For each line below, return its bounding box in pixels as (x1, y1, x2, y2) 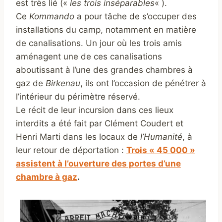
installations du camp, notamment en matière (16, 25, 196, 35)
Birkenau (46, 78, 80, 89)
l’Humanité (140, 132, 182, 142)
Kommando (29, 11, 74, 22)
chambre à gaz (16, 172, 77, 182)
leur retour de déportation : (16, 145, 126, 156)
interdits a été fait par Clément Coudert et (16, 118, 183, 129)
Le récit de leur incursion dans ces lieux (16, 105, 173, 115)
